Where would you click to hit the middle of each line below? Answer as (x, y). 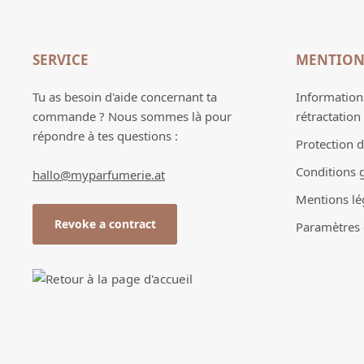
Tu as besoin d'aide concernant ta (125, 97)
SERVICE (61, 60)
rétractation (328, 116)
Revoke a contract (105, 224)
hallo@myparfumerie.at (99, 175)
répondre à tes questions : (105, 136)
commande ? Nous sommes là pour (132, 116)
